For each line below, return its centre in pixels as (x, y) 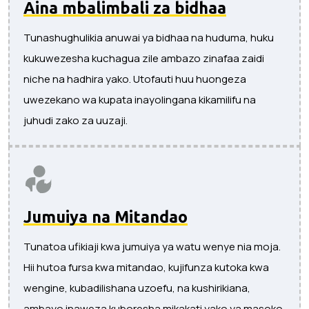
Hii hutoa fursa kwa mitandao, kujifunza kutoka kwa (146, 267)
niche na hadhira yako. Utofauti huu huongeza (135, 79)
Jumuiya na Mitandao (106, 216)
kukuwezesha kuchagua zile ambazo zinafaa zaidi (144, 58)
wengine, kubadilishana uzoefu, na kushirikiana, (137, 288)
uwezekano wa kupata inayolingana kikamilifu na (140, 99)
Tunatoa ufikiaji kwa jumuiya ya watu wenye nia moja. (152, 246)
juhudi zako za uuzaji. (76, 120)
